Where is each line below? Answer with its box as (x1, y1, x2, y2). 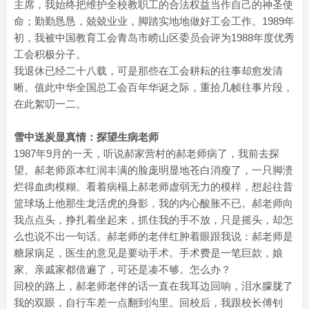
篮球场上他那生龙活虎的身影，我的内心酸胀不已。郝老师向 (14, 197, 293, 209)
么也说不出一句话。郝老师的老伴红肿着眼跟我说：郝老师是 (14, 230, 293, 242)
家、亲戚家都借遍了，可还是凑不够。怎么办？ (14, 263, 231, 275)
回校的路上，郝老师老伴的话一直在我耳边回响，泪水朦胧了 (14, 280, 293, 292)
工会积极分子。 (14, 48, 86, 60)
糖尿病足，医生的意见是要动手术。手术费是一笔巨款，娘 (14, 247, 283, 259)
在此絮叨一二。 (14, 98, 86, 110)
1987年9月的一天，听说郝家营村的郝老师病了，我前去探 (14, 148, 279, 159)
